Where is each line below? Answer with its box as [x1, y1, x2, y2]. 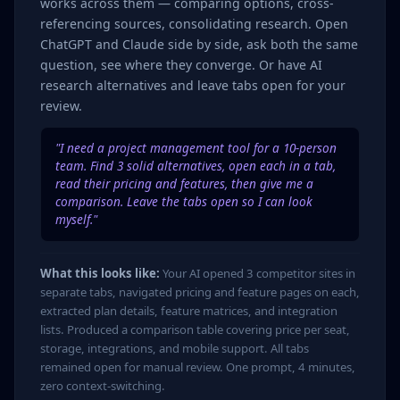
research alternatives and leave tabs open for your [40, 76, 346, 94]
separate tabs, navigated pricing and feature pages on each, [40, 283, 360, 300]
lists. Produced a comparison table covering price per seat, [40, 321, 350, 337]
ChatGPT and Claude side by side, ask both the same [40, 35, 358, 53]
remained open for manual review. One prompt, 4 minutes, [40, 358, 355, 375]
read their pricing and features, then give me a [55, 175, 313, 193]
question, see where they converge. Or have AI [40, 55, 322, 73]
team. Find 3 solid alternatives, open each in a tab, [55, 157, 336, 175]
